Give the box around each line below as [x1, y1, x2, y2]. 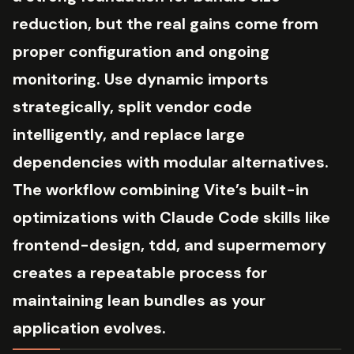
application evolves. [13, 317, 166, 338]
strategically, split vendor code [13, 96, 252, 117]
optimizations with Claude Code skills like [13, 206, 330, 228]
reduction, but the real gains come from [13, 13, 318, 34]
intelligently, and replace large [13, 123, 245, 145]
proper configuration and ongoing [13, 40, 269, 62]
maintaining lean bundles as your [13, 289, 265, 311]
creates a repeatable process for [13, 262, 267, 283]
